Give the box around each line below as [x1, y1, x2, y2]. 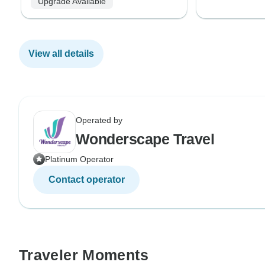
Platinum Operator [45, 154, 114, 164]
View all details [28, 48, 94, 59]
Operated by [76, 115, 122, 125]
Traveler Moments [19, 246, 148, 263]
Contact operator [48, 174, 125, 185]
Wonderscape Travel [76, 130, 215, 147]
